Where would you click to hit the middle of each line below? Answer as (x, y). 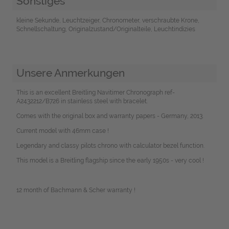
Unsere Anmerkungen (70, 73)
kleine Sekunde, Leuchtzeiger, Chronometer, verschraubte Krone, (108, 20)
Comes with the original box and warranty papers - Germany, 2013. (110, 116)
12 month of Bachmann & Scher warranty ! (76, 190)
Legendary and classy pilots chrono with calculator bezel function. (110, 146)
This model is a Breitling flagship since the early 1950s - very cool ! (110, 161)
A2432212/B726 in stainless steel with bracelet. (82, 101)
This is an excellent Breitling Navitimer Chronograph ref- (95, 93)
